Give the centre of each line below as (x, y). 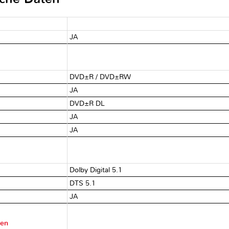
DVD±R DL (87, 103)
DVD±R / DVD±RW (100, 77)
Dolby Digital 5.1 (96, 170)
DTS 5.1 (83, 183)
